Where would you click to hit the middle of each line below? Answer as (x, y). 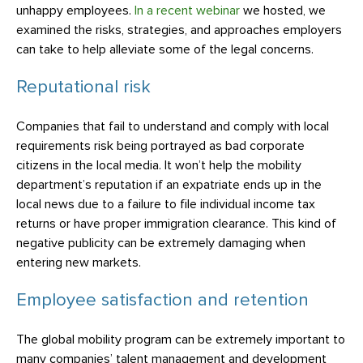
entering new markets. (79, 263)
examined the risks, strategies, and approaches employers (179, 30)
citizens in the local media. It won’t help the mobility (159, 165)
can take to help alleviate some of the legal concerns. (165, 49)
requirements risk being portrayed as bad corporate (160, 146)
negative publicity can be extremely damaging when (161, 243)
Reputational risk (83, 88)
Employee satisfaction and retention (162, 301)
